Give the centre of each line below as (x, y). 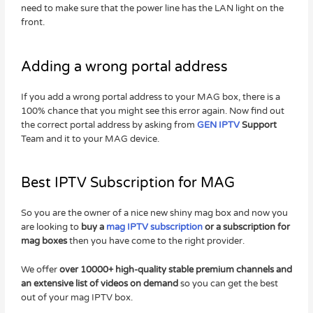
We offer (40, 269)
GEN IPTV (219, 125)
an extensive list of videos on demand (99, 283)
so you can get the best (228, 283)
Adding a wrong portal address (124, 67)
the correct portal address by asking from (109, 125)
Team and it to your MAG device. (90, 139)
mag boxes (44, 241)
